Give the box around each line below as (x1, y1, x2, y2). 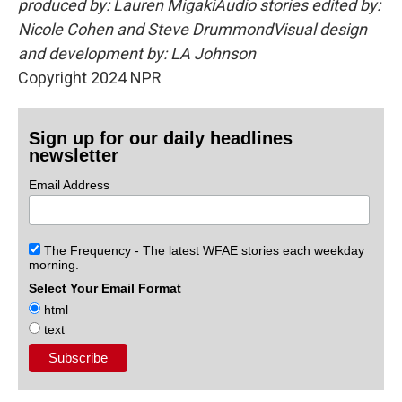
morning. (29, 257, 80, 272)
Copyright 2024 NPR (18, 68, 162, 87)
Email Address (29, 178, 110, 192)
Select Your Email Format (29, 280, 182, 295)
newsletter (29, 145, 119, 165)
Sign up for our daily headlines (29, 128, 293, 148)
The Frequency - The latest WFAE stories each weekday (40, 242, 365, 258)
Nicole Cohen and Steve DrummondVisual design (18, 20, 367, 39)
